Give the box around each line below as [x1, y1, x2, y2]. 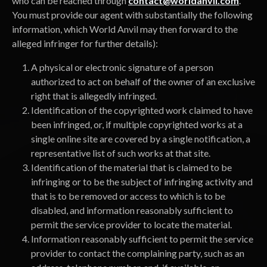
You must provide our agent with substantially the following [12, 9, 253, 20]
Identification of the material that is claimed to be [31, 162, 232, 173]
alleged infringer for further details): [12, 38, 158, 49]
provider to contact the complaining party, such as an [31, 247, 244, 259]
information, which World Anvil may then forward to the [12, 23, 238, 35]
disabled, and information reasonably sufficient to [31, 204, 233, 216]
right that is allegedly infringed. [31, 90, 157, 101]
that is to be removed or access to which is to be [31, 190, 225, 201]
